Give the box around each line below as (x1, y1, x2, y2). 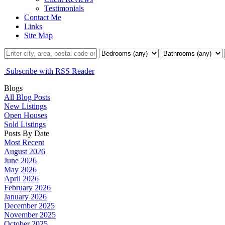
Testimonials (44, 4, 84, 13)
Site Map (24, 31, 53, 40)
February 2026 (4, 183, 51, 192)
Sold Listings (4, 120, 46, 129)
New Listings (4, 101, 47, 110)
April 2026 (4, 174, 39, 183)
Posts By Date (4, 129, 49, 138)
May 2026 (4, 165, 37, 174)
